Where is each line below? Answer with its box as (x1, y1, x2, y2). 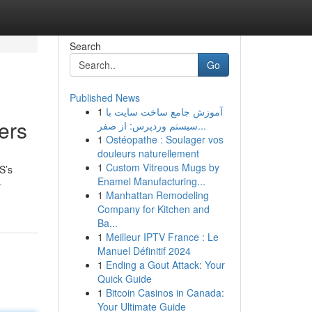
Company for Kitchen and (97, 202, 210, 216)
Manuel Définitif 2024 (97, 244, 191, 258)
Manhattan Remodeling (105, 188, 209, 202)
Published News (69, 91, 140, 104)
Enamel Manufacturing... (97, 174, 205, 188)
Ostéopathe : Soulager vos (105, 132, 224, 146)
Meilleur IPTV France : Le (105, 230, 219, 244)
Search (69, 39, 101, 53)
